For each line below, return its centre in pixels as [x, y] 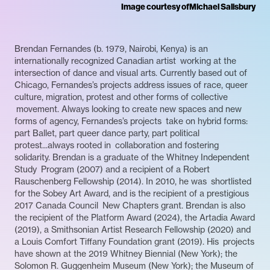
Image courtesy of [155, 7]
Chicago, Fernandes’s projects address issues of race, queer [131, 85]
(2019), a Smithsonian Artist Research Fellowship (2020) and [133, 230]
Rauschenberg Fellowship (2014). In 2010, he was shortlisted [133, 182]
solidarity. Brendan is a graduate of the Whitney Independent [132, 158]
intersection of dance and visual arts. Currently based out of [131, 73]
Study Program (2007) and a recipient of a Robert [112, 170]
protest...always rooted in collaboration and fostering [117, 146]
